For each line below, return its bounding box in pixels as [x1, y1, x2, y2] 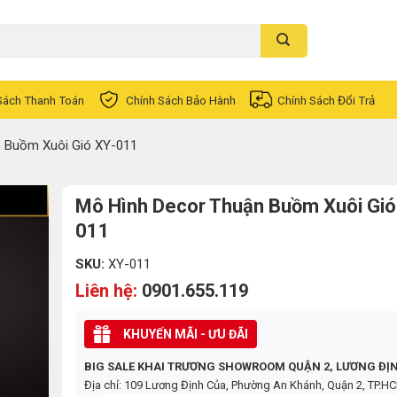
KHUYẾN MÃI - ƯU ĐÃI [123, 327, 249, 341]
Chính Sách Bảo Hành [126, 92, 236, 107]
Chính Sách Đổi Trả [277, 92, 375, 107]
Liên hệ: [75, 280, 143, 301]
